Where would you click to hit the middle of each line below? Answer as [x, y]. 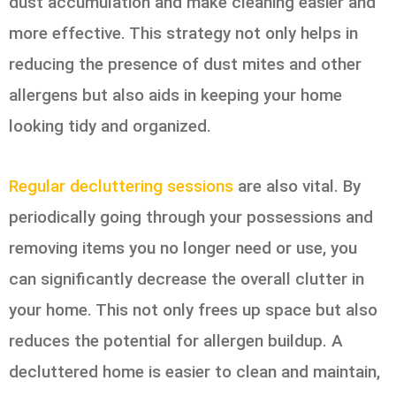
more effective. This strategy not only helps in [183, 33]
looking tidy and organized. [110, 126]
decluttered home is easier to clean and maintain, [194, 372]
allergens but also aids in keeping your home [175, 95]
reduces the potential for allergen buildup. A [176, 341]
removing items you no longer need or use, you [183, 248]
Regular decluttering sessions [121, 187]
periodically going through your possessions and [191, 217]
